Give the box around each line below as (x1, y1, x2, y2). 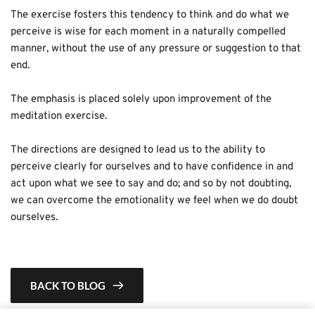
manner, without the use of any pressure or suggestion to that (11, 42, 301, 56)
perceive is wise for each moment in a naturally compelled (11, 25, 285, 39)
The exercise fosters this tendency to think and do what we (11, 8, 289, 22)
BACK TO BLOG (30, 279, 105, 292)
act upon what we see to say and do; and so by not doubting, (11, 177, 291, 191)
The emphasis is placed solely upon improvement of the (11, 93, 271, 107)
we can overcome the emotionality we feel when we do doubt (11, 194, 298, 208)
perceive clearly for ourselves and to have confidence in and (11, 160, 293, 174)
